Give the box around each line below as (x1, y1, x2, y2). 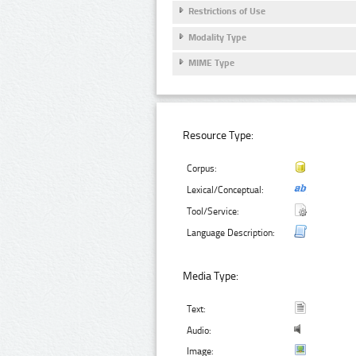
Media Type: (183, 269, 239, 284)
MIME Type (188, 57, 234, 69)
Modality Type (188, 31, 246, 43)
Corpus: (187, 163, 218, 175)
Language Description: (187, 227, 276, 239)
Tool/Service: (187, 206, 240, 218)
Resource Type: (183, 129, 254, 143)
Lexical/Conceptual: (187, 184, 265, 196)
